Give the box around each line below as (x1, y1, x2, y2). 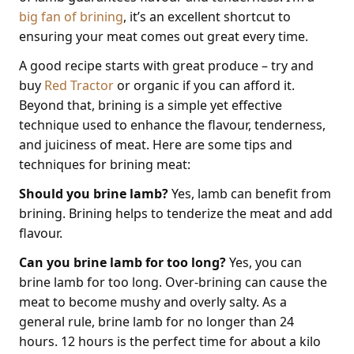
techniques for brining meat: (19, 156, 190, 173)
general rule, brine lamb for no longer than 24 (19, 313, 294, 330)
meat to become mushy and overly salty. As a (19, 293, 287, 311)
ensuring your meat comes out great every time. (19, 28, 308, 45)
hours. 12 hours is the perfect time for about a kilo (19, 333, 321, 350)
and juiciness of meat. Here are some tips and (19, 136, 292, 153)
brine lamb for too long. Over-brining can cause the (19, 273, 327, 291)
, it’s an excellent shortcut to (123, 8, 291, 25)
